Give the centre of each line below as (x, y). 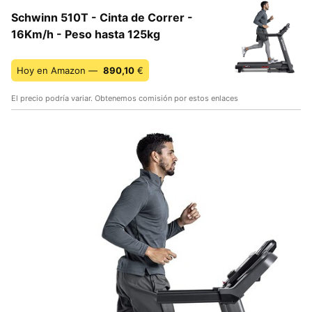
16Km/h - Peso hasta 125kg (86, 34)
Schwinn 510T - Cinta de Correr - (102, 17)
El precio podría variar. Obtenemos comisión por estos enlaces (125, 98)
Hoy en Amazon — (58, 70)
